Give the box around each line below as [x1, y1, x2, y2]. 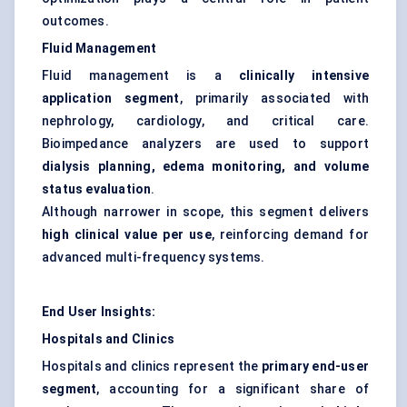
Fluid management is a [42, 68, 240, 84]
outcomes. [42, 14, 109, 29]
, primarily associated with [179, 91, 369, 106]
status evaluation [42, 182, 152, 197]
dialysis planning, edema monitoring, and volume [42, 159, 369, 174]
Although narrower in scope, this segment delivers [42, 204, 369, 220]
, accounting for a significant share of [96, 382, 369, 397]
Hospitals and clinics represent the [42, 359, 262, 374]
